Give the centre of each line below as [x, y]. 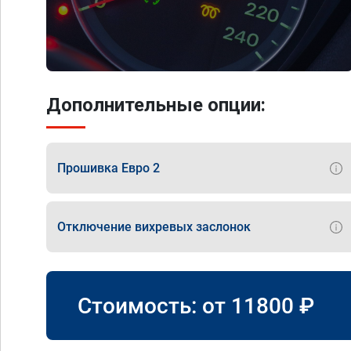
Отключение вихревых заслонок [154, 226]
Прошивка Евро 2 [109, 168]
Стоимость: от [154, 306]
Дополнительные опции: [156, 105]
